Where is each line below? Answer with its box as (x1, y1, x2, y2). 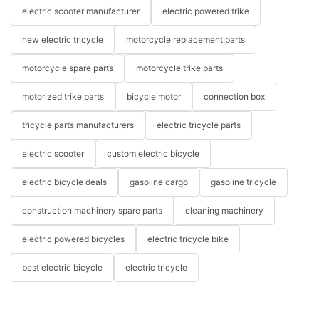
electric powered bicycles (22, 234, 125, 244)
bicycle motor (127, 91, 181, 102)
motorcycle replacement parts (126, 34, 245, 45)
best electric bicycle (22, 262, 103, 273)
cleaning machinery (185, 205, 263, 216)
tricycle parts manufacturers (22, 120, 134, 130)
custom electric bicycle (107, 148, 199, 159)
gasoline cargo (130, 177, 188, 187)
